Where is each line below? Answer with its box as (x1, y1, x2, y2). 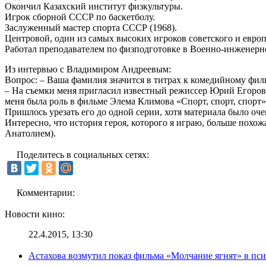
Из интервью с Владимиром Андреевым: (5, 64, 171, 74)
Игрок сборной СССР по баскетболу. (5, 11, 155, 22)
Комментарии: (17, 187, 75, 198)
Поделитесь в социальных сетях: (17, 149, 149, 160)
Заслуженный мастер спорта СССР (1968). (5, 22, 177, 33)
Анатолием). (5, 128, 56, 138)
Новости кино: (5, 208, 65, 219)
